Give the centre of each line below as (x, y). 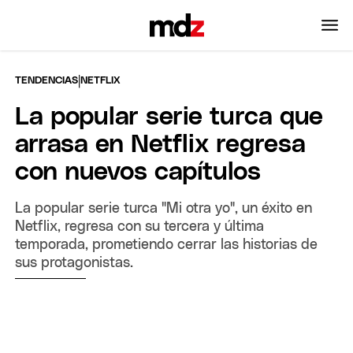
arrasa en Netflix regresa (161, 145)
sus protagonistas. (74, 263)
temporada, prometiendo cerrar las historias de (167, 245)
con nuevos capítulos (138, 172)
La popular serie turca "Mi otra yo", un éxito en (164, 208)
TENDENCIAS (47, 80)
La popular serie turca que (169, 117)
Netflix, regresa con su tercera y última (140, 227)
